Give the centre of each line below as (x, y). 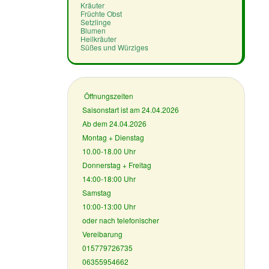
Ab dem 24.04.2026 (115, 124)
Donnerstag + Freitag (117, 165)
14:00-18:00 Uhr (109, 179)
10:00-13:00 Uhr (109, 207)
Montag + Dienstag (113, 138)
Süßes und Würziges (114, 47)
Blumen (93, 31)
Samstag (97, 193)
